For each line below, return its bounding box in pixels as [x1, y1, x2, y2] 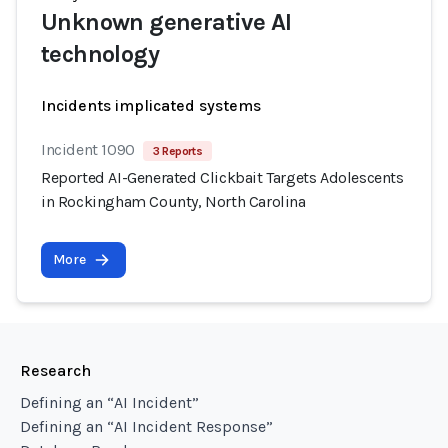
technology [41, 40, 160, 68]
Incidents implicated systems [41, 96, 261, 115]
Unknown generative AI [41, 8, 292, 36]
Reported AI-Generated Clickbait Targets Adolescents [41, 168, 404, 187]
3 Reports [152, 144, 203, 158]
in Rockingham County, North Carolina [41, 192, 306, 211]
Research [20, 361, 91, 380]
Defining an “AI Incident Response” [20, 417, 273, 436]
